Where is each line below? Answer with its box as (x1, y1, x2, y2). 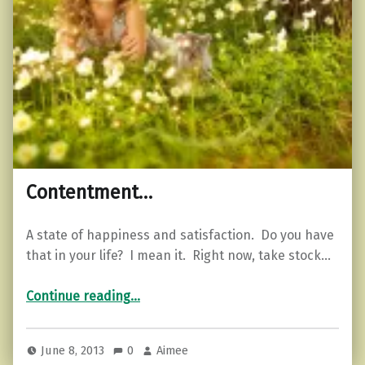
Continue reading (26, 288, 130, 305)
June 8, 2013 (41, 342, 108, 358)
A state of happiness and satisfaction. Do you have (26, 226, 334, 243)
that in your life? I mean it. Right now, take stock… (26, 247, 331, 263)
